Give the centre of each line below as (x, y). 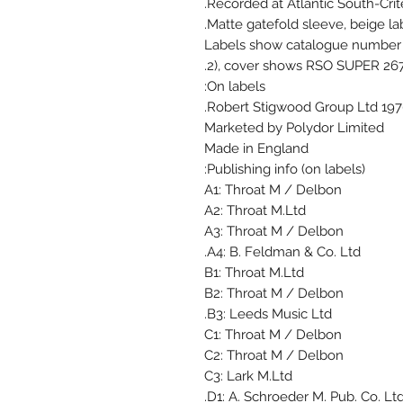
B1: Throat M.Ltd (254, 273)
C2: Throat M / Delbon (274, 356)
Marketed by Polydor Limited (294, 128)
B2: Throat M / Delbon (274, 294)
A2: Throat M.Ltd (255, 211)
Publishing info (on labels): (286, 170)
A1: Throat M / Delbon (273, 190)
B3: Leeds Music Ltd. (269, 314)
